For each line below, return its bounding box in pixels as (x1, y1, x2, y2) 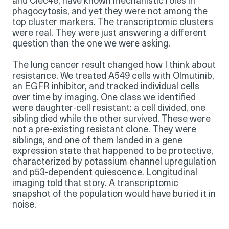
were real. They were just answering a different (12, 28, 207, 38)
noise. (12, 200, 36, 210)
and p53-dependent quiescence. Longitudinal (12, 168, 197, 178)
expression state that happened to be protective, (12, 146, 213, 156)
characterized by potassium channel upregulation (12, 157, 216, 167)
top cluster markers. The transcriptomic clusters (12, 17, 213, 28)
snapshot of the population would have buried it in (12, 189, 216, 199)
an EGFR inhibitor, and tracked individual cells (12, 82, 199, 92)
